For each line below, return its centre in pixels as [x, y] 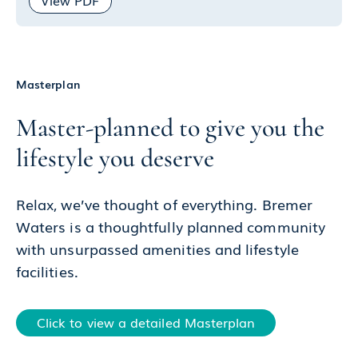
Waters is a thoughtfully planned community [171, 226]
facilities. [47, 271]
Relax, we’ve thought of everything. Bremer [164, 204]
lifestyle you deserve [115, 158]
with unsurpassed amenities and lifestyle [157, 249]
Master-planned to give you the [170, 127]
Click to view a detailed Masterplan [146, 322]
